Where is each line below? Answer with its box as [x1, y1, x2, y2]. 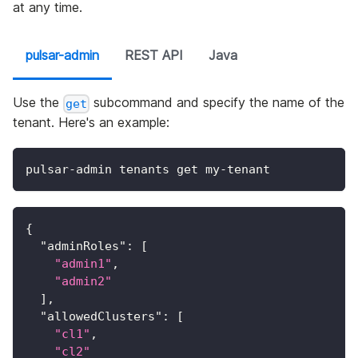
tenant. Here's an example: [13, 113, 169, 130]
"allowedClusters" [40, 308, 162, 324]
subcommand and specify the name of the [89, 94, 345, 111]
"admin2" [54, 273, 112, 288]
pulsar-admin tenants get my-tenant [26, 161, 270, 177]
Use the [13, 94, 63, 111]
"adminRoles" [40, 238, 126, 253]
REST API [125, 47, 183, 64]
